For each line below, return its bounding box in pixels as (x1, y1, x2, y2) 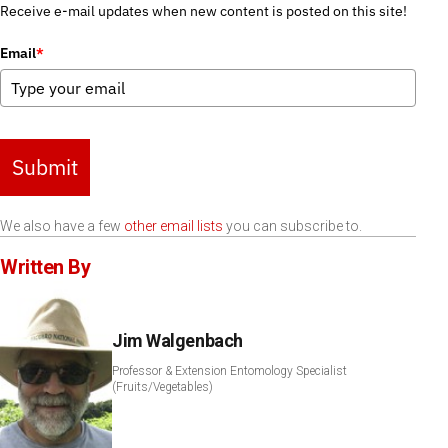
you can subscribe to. (223, 217, 362, 234)
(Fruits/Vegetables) (112, 379, 213, 394)
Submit (12, 152, 78, 181)
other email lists (124, 217, 223, 234)
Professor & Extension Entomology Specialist (112, 363, 347, 378)
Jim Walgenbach (112, 329, 243, 351)
